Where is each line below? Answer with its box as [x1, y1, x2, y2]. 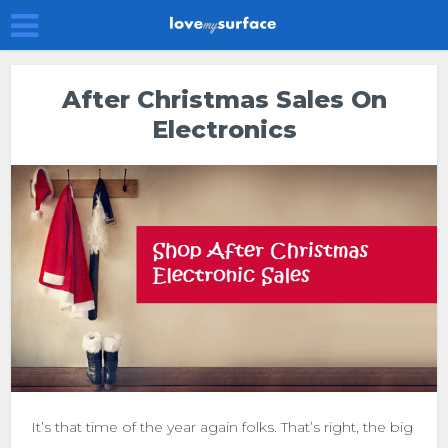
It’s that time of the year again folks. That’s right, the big [31, 417, 414, 436]
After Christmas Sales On [61, 85, 387, 114]
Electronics [151, 115, 297, 144]
